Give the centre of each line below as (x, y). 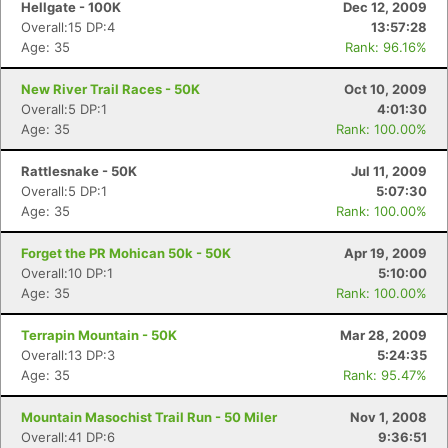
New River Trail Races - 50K (110, 89)
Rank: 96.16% (386, 47)
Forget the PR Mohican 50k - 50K (126, 253)
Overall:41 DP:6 (68, 437)
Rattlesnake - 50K (79, 171)
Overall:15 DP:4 (68, 27)
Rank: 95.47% (385, 375)
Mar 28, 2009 (383, 335)
